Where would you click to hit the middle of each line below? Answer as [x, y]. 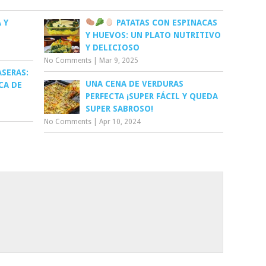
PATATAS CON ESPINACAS [166, 22]
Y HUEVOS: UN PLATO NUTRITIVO [153, 35]
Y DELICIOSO [113, 47]
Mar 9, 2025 [119, 60]
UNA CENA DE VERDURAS [135, 83]
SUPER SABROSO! [120, 108]
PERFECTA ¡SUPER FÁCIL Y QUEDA [152, 96]
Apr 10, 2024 [120, 121]
